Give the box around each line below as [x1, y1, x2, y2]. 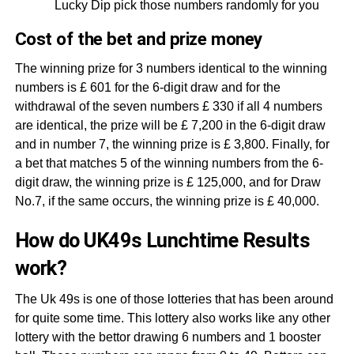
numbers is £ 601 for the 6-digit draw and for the [14, 81, 281, 94]
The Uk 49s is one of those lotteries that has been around [14, 292, 333, 306]
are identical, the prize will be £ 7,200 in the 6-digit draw [14, 119, 326, 132]
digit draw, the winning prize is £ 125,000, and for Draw [14, 175, 321, 189]
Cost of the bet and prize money [14, 28, 262, 49]
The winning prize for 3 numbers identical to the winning [14, 62, 327, 75]
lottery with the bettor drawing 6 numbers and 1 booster [14, 330, 321, 344]
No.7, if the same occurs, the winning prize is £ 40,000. [14, 194, 319, 208]
